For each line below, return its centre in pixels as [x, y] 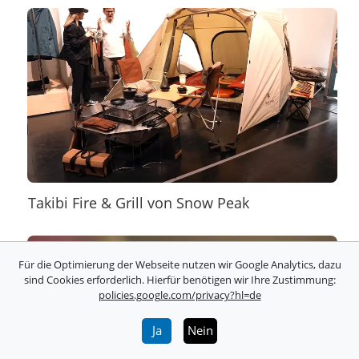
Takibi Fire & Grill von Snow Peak [139, 202]
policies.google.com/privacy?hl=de [179, 294]
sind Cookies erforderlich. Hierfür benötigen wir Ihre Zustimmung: [179, 279]
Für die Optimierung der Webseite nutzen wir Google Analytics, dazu [179, 264]
